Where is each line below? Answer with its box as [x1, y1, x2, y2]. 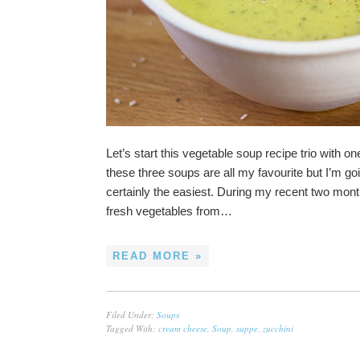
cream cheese [158, 321, 207, 334]
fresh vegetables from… [106, 203, 232, 218]
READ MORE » [112, 249, 202, 262]
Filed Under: [106, 308, 157, 321]
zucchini [263, 321, 293, 334]
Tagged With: [106, 321, 158, 334]
